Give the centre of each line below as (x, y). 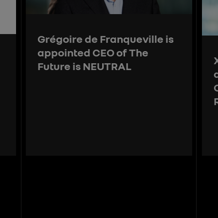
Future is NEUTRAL (85, 66)
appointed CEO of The (93, 53)
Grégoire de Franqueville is (106, 39)
